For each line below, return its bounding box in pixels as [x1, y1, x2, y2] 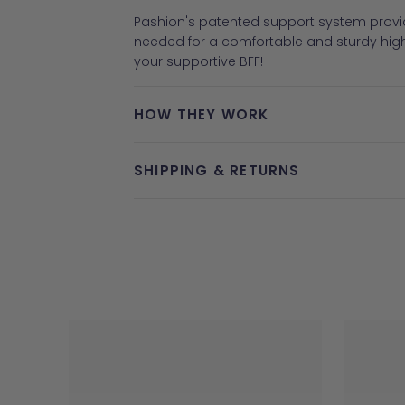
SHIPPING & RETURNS [134, 160, 300, 180]
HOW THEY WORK [134, 104, 269, 124]
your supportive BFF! [134, 52, 263, 71]
